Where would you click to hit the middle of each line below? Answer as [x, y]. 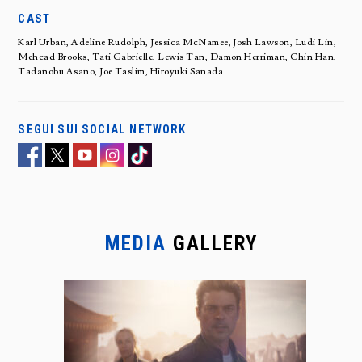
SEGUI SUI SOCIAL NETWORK [102, 129]
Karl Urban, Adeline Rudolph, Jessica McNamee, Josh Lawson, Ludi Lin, [177, 42]
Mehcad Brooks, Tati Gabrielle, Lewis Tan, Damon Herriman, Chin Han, [177, 57]
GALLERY [212, 243]
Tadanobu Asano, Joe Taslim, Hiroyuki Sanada [121, 71]
